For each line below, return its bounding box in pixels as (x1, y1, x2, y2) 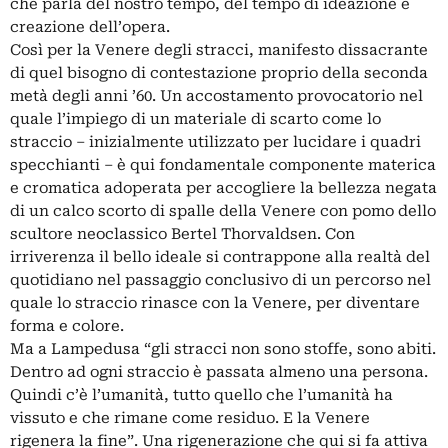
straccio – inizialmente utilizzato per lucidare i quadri (10, 133, 421, 152)
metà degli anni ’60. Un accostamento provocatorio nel (10, 87, 423, 106)
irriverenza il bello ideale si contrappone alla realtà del (10, 248, 430, 267)
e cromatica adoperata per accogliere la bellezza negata (10, 179, 437, 198)
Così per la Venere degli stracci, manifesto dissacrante (10, 41, 428, 60)
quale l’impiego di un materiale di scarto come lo (10, 110, 381, 129)
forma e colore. (10, 317, 124, 336)
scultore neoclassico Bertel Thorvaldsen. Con (10, 225, 355, 244)
